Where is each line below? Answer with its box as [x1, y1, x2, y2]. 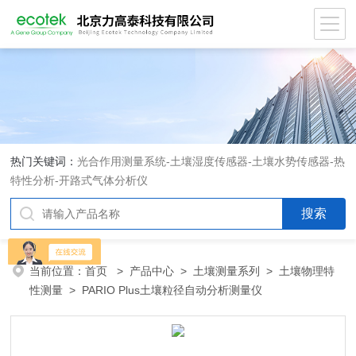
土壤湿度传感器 [170, 155, 249, 168]
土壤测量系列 [193, 265, 261, 277]
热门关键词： [10, 155, 78, 168]
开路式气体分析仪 [59, 174, 149, 187]
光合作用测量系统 [77, 155, 167, 168]
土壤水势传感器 [252, 155, 331, 168]
